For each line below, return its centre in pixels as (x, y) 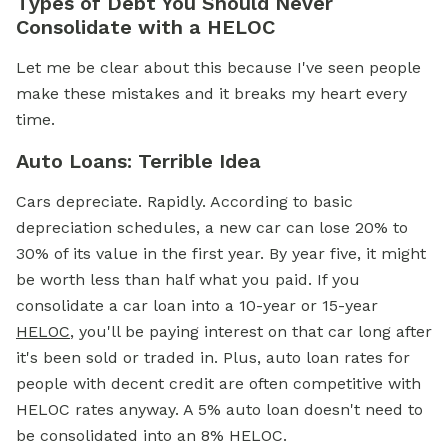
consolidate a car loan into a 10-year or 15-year (197, 305)
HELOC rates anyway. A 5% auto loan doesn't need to (219, 409)
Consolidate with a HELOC (145, 27)
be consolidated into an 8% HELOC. (151, 435)
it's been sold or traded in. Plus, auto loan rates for (213, 357)
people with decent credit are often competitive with (218, 383)
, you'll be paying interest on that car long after (251, 331)
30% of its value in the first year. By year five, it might (221, 253)
